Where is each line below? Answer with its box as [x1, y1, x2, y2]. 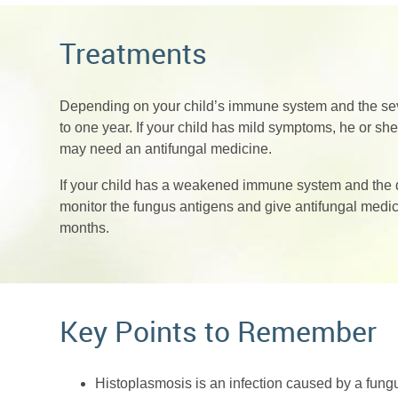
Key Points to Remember [60, 311, 378, 350]
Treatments [60, 34, 208, 73]
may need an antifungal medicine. [60, 140, 273, 156]
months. [60, 220, 110, 236]
